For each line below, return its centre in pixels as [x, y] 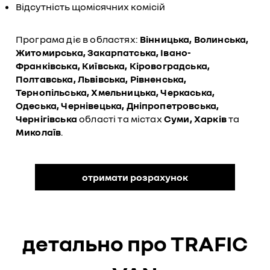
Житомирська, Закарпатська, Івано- [104, 53]
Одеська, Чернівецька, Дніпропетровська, [118, 106]
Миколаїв [39, 132]
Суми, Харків [195, 119]
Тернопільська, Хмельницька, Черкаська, [115, 93]
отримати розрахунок [135, 177]
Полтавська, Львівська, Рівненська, [101, 79]
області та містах [120, 119]
